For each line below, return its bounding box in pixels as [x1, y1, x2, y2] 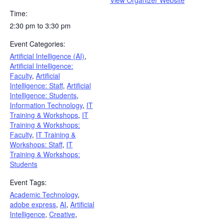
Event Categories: [10, 38, 65, 49]
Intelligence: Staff [10, 80, 63, 90]
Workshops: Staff [10, 139, 62, 149]
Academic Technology [10, 189, 78, 199]
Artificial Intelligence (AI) [10, 51, 84, 61]
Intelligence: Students [10, 90, 77, 100]
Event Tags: [10, 177, 47, 187]
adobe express [10, 199, 56, 209]
